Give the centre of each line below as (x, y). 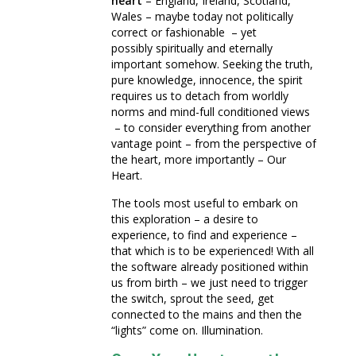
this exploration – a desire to (185, 219)
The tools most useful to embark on (205, 203)
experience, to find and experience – (204, 235)
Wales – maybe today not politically (202, 17)
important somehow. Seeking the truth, (212, 64)
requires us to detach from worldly (200, 96)
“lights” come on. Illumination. (187, 331)
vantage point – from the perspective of (214, 144)
